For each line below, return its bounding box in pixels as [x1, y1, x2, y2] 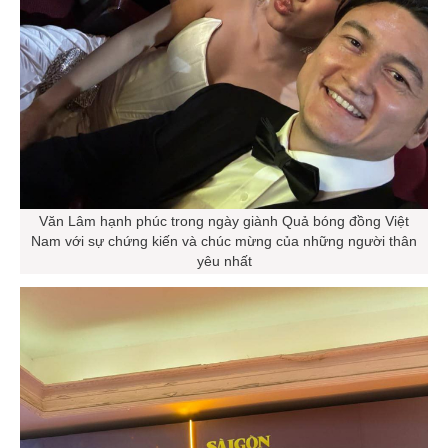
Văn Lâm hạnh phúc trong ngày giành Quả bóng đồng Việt [39, 216, 409, 233]
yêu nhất [196, 256, 252, 273]
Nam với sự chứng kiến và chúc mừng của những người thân [31, 236, 417, 253]
